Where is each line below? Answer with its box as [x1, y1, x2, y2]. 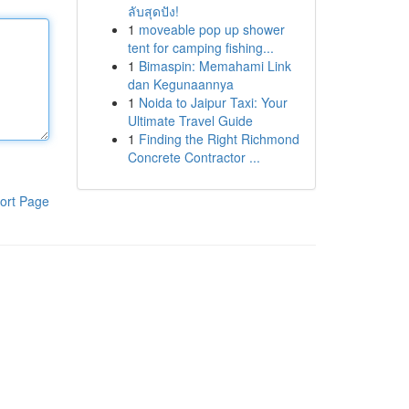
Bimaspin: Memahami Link [138, 57, 291, 75]
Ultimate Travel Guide [127, 111, 253, 130]
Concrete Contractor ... [127, 148, 260, 166]
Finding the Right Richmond [138, 130, 299, 148]
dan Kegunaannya [127, 75, 234, 93]
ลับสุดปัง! [127, 2, 179, 20]
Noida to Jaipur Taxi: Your [138, 93, 288, 111]
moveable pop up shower [138, 20, 285, 38]
